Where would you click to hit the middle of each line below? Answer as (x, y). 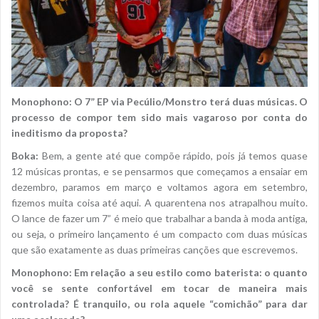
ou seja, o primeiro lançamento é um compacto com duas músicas (159, 234)
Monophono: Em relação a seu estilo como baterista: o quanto (159, 272)
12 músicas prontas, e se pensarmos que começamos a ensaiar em (159, 171)
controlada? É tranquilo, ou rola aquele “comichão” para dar (159, 303)
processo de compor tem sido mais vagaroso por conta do (159, 117)
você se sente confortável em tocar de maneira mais (159, 288)
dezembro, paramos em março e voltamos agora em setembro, (159, 187)
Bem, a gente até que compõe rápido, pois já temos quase (173, 155)
